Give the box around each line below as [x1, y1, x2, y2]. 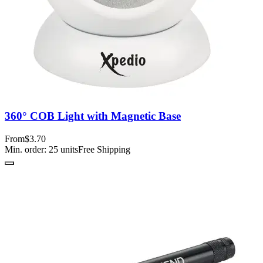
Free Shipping [78, 144, 130, 154]
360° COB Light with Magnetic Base [5, 109, 181, 122]
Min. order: [5, 144, 49, 154]
